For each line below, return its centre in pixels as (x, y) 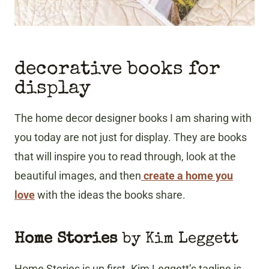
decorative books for (117, 70)
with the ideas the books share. (110, 195)
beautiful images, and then (78, 176)
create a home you (187, 176)
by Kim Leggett (178, 240)
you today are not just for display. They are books (131, 138)
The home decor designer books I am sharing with (133, 118)
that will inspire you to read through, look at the (125, 157)
